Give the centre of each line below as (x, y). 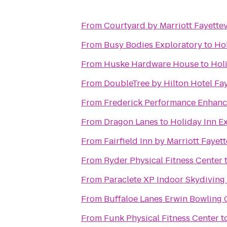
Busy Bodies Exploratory (153, 45)
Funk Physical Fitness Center (161, 218)
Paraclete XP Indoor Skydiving (164, 180)
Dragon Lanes (131, 122)
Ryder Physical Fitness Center (163, 160)
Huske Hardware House (151, 64)
